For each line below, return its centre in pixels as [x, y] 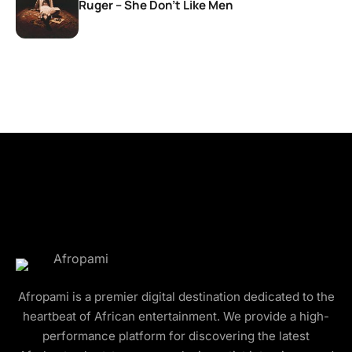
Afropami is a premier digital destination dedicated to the [176, 296]
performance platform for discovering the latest [176, 335]
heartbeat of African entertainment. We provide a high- [176, 316]
